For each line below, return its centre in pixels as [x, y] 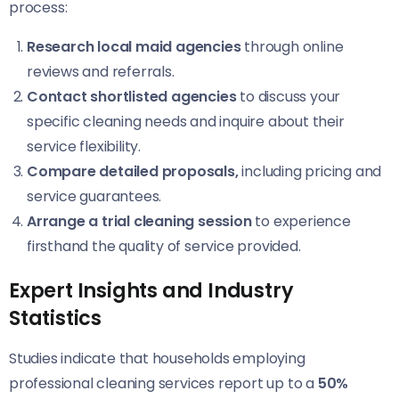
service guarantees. [94, 196]
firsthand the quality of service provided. [164, 246]
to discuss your [289, 96]
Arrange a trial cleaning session [139, 221]
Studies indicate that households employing [157, 358]
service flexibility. [84, 146]
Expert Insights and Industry [151, 290]
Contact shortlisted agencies [132, 96]
